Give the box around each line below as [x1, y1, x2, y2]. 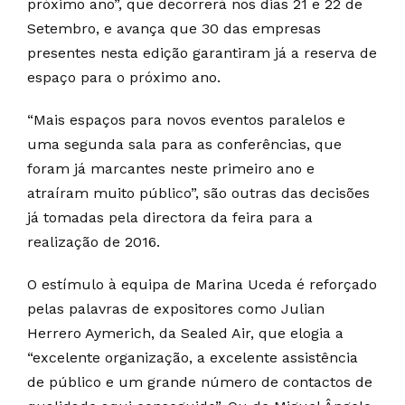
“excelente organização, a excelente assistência [27, 349, 358, 366]
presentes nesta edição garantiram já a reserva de [27, 44, 377, 61]
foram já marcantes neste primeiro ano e [27, 160, 315, 177]
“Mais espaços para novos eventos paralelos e [27, 111, 345, 128]
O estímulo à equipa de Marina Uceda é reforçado [27, 276, 377, 293]
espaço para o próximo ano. [27, 69, 221, 86]
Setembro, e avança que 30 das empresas [27, 20, 321, 37]
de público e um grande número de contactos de [27, 373, 372, 391]
